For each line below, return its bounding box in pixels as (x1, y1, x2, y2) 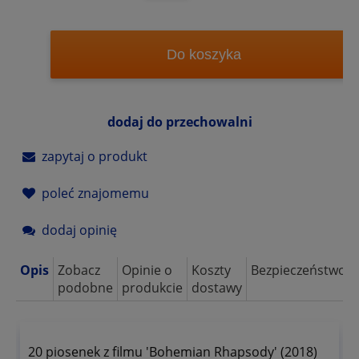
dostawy (192, 279, 242, 297)
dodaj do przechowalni (107, 113, 252, 131)
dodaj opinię (42, 221, 117, 240)
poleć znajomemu (42, 184, 149, 203)
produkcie (122, 279, 183, 297)
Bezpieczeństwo (251, 261, 346, 280)
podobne (58, 279, 113, 297)
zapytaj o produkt (42, 147, 147, 166)
